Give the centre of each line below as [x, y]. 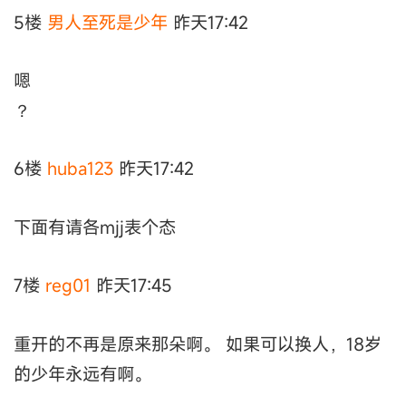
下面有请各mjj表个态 [95, 227]
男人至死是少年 [107, 22]
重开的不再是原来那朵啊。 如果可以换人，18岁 [198, 343]
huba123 [80, 169]
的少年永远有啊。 [82, 373]
